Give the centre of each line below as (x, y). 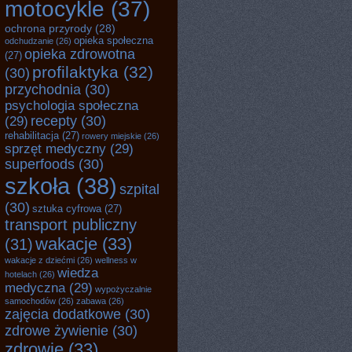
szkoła (37, 186)
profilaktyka (75, 72)
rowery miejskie (112, 136)
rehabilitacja (32, 136)
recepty (54, 121)
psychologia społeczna (71, 105)
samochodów (30, 301)
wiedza (78, 273)
